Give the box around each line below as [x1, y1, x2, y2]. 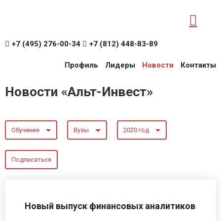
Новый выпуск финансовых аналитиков [24, 200, 195, 211]
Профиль [65, 61, 98, 70]
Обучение [11, 126, 39, 134]
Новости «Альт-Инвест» [5, 84, 153, 100]
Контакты [181, 61, 216, 70]
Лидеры [105, 61, 135, 70]
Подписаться [11, 156, 51, 164]
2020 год [123, 126, 149, 134]
